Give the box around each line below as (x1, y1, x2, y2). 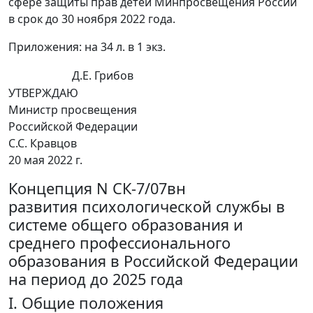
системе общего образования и (8, 214, 243, 235)
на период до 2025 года (8, 269, 183, 290)
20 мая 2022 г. (8, 152, 82, 168)
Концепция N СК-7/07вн (8, 178, 186, 199)
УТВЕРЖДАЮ (8, 85, 78, 101)
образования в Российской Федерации (8, 251, 298, 272)
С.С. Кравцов (8, 136, 77, 152)
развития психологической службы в (8, 196, 285, 217)
